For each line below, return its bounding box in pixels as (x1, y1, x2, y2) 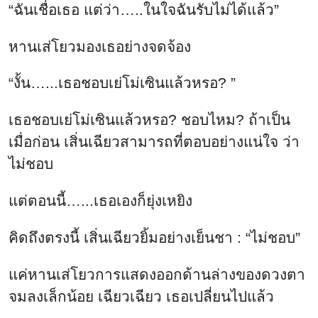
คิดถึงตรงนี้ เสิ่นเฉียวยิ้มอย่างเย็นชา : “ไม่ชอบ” (9, 229, 300, 246)
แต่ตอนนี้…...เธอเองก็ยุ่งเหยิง (9, 192, 192, 209)
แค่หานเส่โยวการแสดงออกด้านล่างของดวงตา (9, 265, 305, 283)
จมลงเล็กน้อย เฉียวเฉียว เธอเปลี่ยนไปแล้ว (9, 287, 274, 305)
